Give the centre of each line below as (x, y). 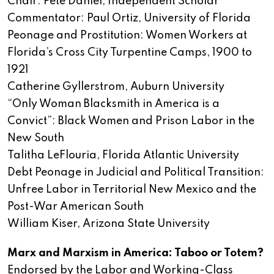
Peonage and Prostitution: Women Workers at (127, 36)
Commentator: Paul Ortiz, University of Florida (129, 19)
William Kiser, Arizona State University (109, 224)
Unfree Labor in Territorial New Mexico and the (132, 190)
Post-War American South (76, 207)
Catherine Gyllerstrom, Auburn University (116, 87)
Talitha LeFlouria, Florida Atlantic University (123, 156)
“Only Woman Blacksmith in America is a (113, 104)
